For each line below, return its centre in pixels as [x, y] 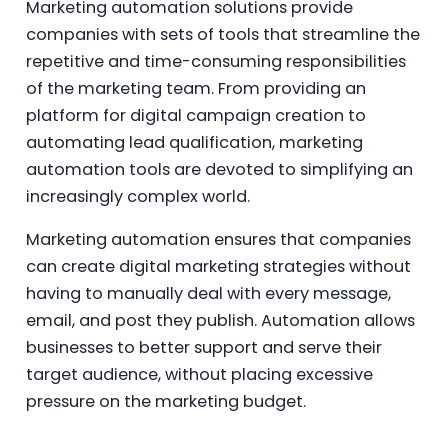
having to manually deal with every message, [208, 293]
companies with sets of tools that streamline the [222, 34]
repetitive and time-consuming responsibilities [215, 61]
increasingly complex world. [137, 196]
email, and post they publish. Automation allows [220, 320]
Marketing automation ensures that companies [218, 239]
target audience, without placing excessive [199, 374]
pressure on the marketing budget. [165, 401]
